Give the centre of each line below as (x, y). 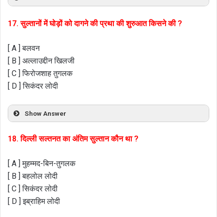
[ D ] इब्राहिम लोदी (34, 201)
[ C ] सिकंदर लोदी (33, 189)
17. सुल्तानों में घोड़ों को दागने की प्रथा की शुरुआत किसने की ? (95, 23)
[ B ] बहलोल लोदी (33, 176)
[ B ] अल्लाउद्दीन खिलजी (41, 61)
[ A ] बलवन (24, 48)
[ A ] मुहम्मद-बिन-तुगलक (42, 164)
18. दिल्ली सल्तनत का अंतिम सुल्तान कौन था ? (73, 139)
